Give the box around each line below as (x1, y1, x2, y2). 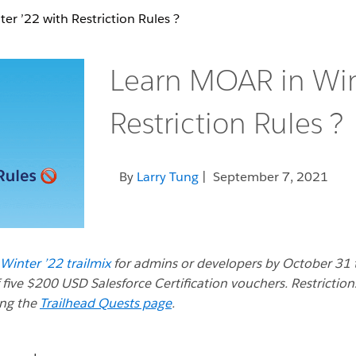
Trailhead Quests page (40, 295, 172, 312)
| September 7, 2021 (198, 168, 328, 185)
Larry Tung (136, 168, 199, 185)
